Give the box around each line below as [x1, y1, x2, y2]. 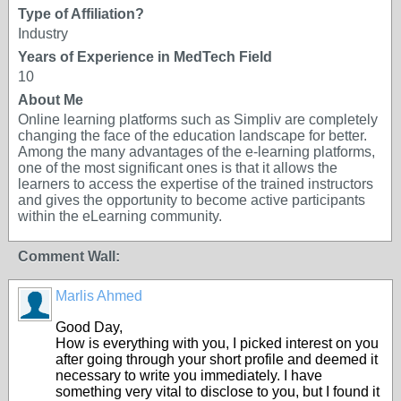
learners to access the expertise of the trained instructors [18, 176, 373, 192]
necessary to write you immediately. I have [55, 368, 322, 383]
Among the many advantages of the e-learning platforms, [18, 144, 375, 159]
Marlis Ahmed [55, 288, 142, 303]
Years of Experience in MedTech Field [18, 49, 272, 64]
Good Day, [55, 320, 123, 335]
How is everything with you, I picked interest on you [55, 336, 379, 351]
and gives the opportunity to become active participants [18, 192, 365, 208]
